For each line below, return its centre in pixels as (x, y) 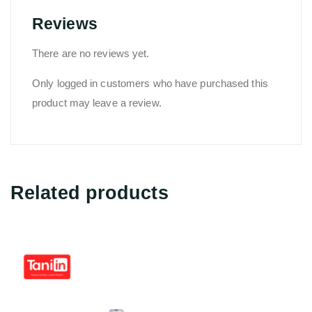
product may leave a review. (97, 102)
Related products (89, 193)
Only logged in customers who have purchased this (150, 83)
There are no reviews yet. (91, 53)
